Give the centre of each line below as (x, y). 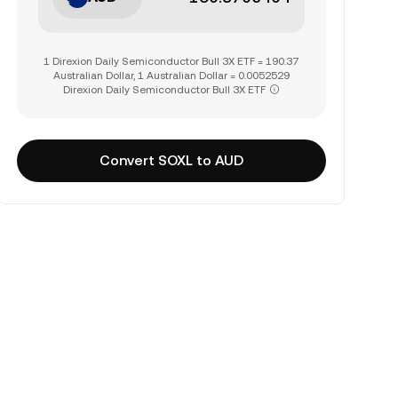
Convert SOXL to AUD (171, 160)
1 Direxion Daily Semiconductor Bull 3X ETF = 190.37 (171, 61)
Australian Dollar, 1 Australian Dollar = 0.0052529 (171, 76)
